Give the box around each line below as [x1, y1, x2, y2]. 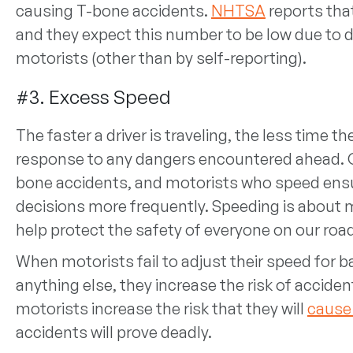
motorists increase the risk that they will [15, 299, 307, 318]
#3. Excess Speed [15, 85, 171, 109]
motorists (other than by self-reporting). [15, 48, 307, 68]
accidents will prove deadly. [15, 322, 212, 342]
